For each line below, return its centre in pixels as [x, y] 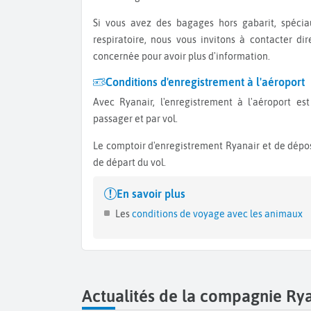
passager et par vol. [135, 119]
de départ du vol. [129, 162]
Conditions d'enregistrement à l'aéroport [205, 82]
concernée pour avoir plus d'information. [182, 57]
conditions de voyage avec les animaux [216, 213]
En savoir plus [151, 193]
